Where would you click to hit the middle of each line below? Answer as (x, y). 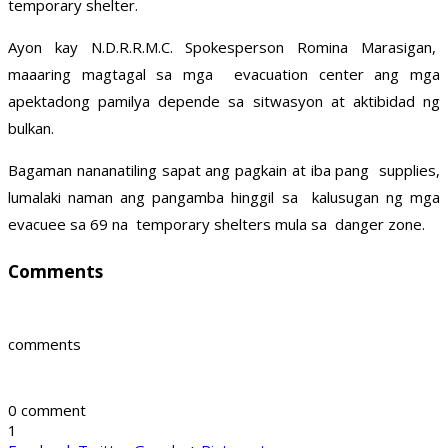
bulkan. (31, 128)
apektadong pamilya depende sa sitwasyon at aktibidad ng (224, 101)
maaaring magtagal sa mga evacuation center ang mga (224, 74)
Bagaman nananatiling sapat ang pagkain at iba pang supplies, (224, 170)
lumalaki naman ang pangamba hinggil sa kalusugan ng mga (224, 197)
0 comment (47, 410)
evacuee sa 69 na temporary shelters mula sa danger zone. (216, 224)
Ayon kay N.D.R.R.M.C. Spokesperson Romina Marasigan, (224, 47)
